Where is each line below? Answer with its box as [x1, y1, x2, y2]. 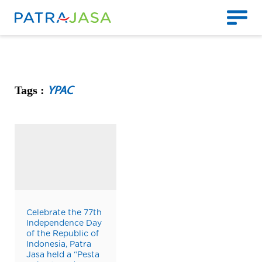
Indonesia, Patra [26, 240, 91, 249]
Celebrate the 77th [26, 209, 102, 218]
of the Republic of [26, 230, 99, 239]
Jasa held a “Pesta [26, 251, 99, 260]
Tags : [15, 84, 47, 96]
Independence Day [26, 219, 102, 228]
